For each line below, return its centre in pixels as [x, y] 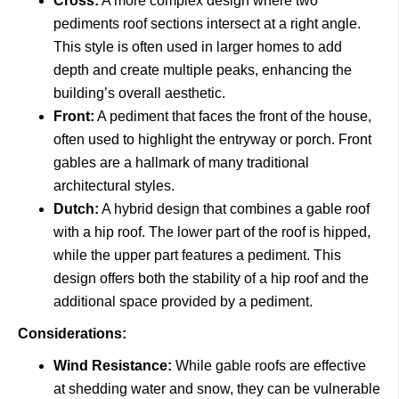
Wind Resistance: [113, 366]
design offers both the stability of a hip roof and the [211, 278]
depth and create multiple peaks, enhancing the [203, 70]
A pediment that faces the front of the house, [233, 116]
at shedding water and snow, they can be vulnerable [217, 389]
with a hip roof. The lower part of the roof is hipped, [212, 232]
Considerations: [72, 334]
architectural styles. [114, 186]
